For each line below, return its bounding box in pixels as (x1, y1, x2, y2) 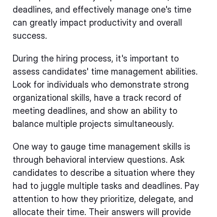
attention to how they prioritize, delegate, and (13, 194, 193, 204)
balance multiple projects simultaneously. (13, 119, 174, 129)
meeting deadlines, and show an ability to (13, 106, 177, 116)
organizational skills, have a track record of (13, 93, 182, 103)
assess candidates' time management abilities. (13, 66, 198, 77)
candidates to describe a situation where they (13, 168, 195, 178)
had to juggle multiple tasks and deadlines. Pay (13, 181, 199, 191)
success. (13, 31, 47, 41)
